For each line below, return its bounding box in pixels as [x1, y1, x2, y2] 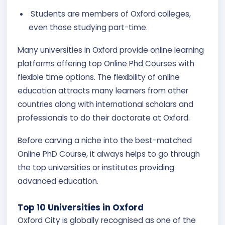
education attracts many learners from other [18, 85, 188, 96]
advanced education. [18, 176, 98, 186]
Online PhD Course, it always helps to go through [18, 149, 200, 159]
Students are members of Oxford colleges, [29, 9, 191, 19]
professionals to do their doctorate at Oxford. [18, 113, 192, 123]
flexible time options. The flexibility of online [18, 72, 180, 82]
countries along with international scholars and [18, 99, 193, 109]
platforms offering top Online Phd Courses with [18, 58, 194, 69]
